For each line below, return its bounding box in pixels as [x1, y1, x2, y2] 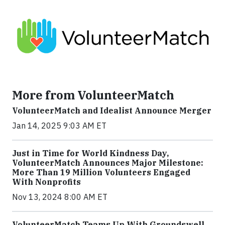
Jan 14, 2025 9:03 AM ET [12, 121, 106, 131]
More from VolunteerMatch [12, 87, 174, 103]
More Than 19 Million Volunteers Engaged [12, 167, 190, 178]
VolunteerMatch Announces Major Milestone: [12, 158, 203, 168]
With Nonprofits [12, 177, 81, 187]
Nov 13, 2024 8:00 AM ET [12, 192, 107, 202]
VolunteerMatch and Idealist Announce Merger [12, 105, 211, 116]
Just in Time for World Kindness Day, [12, 148, 169, 159]
